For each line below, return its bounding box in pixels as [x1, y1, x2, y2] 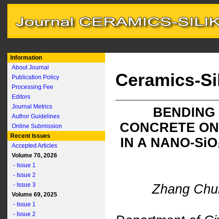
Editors [12, 93, 30, 100]
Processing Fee [12, 84, 53, 90]
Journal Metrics [12, 103, 52, 110]
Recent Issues [9, 132, 50, 139]
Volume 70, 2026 [9, 152, 57, 159]
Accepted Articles [12, 142, 57, 149]
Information [9, 54, 42, 61]
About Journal [12, 64, 49, 71]
